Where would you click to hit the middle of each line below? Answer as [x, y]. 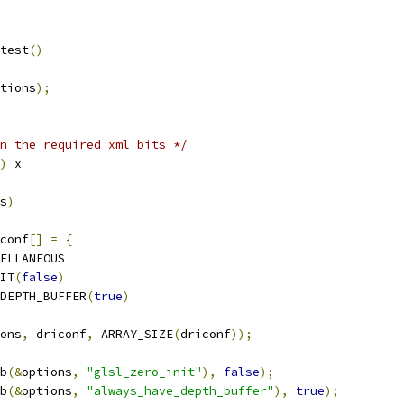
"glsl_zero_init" [144, 372]
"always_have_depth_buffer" [180, 391]
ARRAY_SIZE [133, 334]
